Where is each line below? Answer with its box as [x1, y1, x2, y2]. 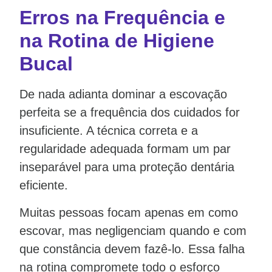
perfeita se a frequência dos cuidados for [19, 106, 240, 120]
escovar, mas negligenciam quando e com [19, 223, 246, 237]
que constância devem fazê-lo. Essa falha [19, 242, 245, 256]
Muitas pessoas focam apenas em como [19, 205, 238, 219]
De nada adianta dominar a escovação [19, 87, 227, 101]
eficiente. [19, 178, 68, 192]
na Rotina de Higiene [19, 30, 214, 52]
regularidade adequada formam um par [19, 142, 231, 156]
